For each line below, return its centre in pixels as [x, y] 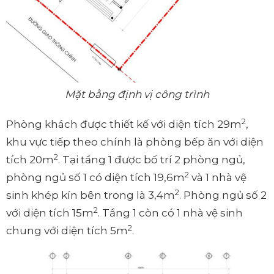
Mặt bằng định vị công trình [137, 94]
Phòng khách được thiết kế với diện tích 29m [124, 124]
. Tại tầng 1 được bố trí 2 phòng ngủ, [152, 160]
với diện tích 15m [50, 213]
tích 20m [30, 160]
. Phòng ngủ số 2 [223, 195]
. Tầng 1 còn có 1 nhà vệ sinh [170, 213]
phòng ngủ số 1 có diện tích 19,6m [95, 178]
